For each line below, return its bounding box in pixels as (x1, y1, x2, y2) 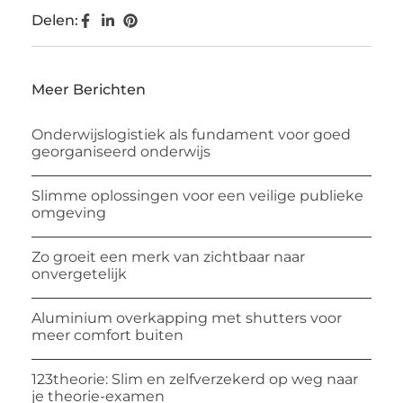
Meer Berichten (31, 81, 146, 99)
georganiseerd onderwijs (31, 143, 210, 161)
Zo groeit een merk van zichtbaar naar (31, 248, 305, 266)
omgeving (31, 204, 106, 222)
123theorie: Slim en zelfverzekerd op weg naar (31, 371, 358, 389)
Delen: (31, 12, 78, 30)
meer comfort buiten (31, 327, 184, 345)
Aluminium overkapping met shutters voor (31, 309, 342, 327)
